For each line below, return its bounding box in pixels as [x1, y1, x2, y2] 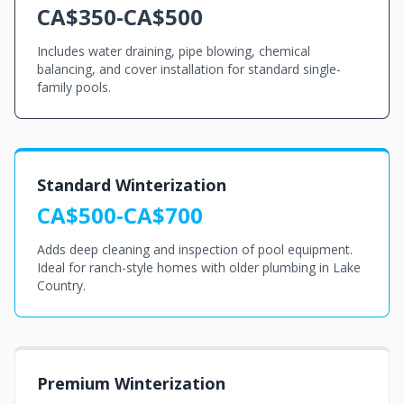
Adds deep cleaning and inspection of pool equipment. [37, 241, 353, 258]
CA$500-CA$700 [37, 200, 203, 230]
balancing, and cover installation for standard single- [37, 60, 341, 78]
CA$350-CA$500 [37, 2, 203, 32]
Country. [37, 277, 86, 294]
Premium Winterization [37, 372, 225, 394]
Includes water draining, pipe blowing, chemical [37, 42, 310, 60]
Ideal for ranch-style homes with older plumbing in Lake [37, 259, 361, 276]
